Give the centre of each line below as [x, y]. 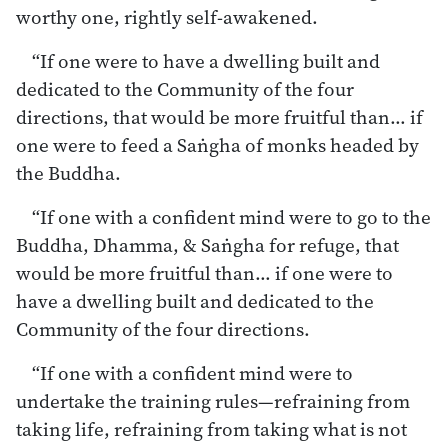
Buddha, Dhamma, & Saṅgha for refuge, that [207, 244]
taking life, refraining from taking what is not [211, 428]
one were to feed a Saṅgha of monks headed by [217, 144]
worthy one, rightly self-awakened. [167, 16]
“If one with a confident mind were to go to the [231, 216]
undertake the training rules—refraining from [213, 400]
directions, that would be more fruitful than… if [219, 116]
